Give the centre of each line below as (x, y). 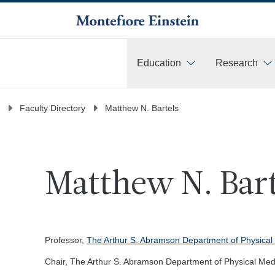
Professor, (65, 240)
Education (159, 63)
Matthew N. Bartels (142, 108)
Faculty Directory (52, 108)
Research (237, 63)
